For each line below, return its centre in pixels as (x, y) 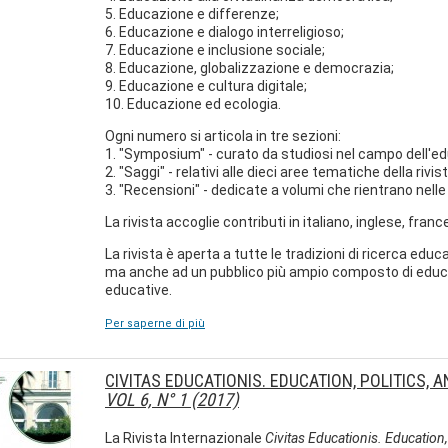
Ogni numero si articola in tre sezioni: (223, 136)
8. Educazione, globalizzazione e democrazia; (249, 68)
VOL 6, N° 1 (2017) (172, 399)
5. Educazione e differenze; (192, 14)
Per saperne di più (155, 323)
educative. (138, 290)
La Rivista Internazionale (185, 438)
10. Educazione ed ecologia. (193, 104)
